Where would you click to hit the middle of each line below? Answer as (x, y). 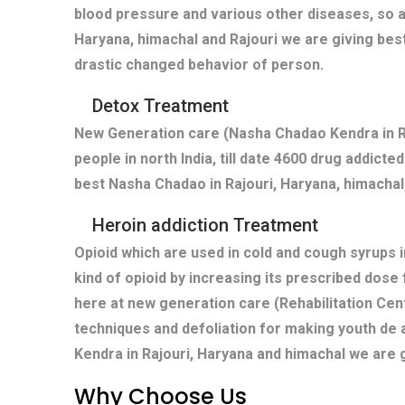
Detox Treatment (160, 106)
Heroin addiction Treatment (205, 226)
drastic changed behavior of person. (199, 65)
